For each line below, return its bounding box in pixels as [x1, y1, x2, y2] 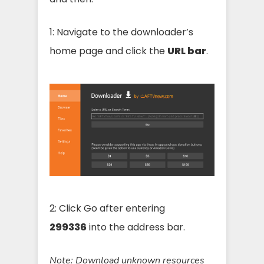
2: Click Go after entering [49, 202, 165, 216]
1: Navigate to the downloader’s [49, 25, 193, 39]
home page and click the [49, 44, 167, 58]
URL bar [167, 44, 206, 58]
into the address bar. [87, 220, 187, 235]
